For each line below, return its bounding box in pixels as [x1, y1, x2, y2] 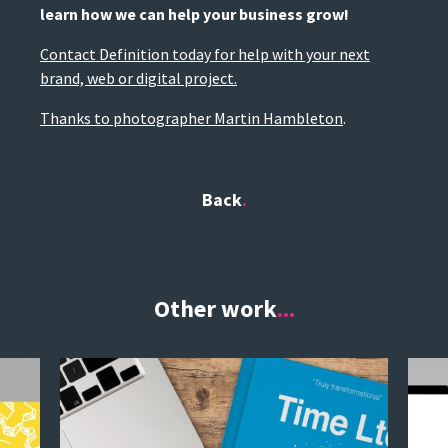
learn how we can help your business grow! [40, 4, 349, 25]
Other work [153, 293, 277, 325]
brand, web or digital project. [40, 68, 237, 89]
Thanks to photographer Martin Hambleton [40, 108, 343, 129]
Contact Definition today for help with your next [40, 44, 370, 65]
